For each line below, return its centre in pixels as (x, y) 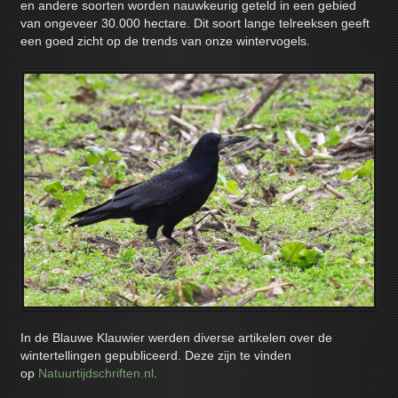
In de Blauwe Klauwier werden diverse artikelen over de (177, 338)
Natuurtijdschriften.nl (96, 374)
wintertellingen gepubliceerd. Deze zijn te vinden (156, 356)
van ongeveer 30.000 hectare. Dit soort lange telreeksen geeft (195, 24)
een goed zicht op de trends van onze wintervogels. (166, 42)
